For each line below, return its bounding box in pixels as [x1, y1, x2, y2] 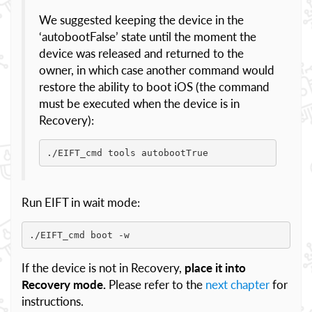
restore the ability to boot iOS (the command [39, 79, 270, 94]
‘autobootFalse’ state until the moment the [39, 29, 256, 44]
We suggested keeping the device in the [39, 13, 244, 27]
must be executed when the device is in [39, 96, 240, 111]
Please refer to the [106, 277, 205, 292]
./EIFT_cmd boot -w [29, 229, 130, 240]
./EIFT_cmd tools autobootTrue [46, 147, 208, 158]
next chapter [205, 277, 270, 292]
